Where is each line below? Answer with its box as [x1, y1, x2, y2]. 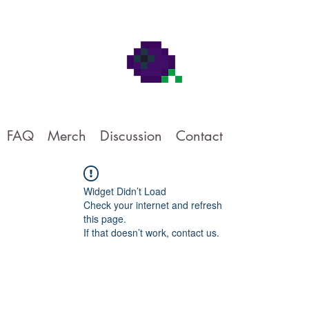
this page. [83, 212, 126, 226]
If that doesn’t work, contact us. [83, 226, 219, 239]
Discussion [100, 127, 162, 145]
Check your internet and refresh [83, 198, 222, 212]
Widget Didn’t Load [83, 184, 166, 198]
